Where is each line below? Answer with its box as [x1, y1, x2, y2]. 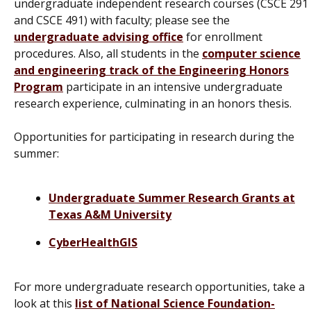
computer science [202, 45, 301, 61]
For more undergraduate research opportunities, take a [14, 278, 305, 294]
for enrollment [183, 28, 262, 44]
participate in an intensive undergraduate [66, 78, 283, 94]
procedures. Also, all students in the [14, 45, 202, 61]
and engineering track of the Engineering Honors [14, 62, 289, 78]
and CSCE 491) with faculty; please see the [14, 12, 230, 28]
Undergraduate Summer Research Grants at [49, 190, 295, 205]
